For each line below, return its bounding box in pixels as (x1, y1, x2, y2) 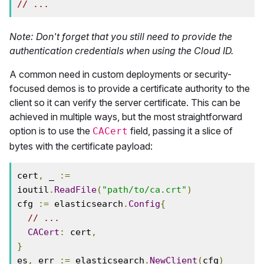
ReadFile (54, 184, 97, 195)
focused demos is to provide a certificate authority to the (9, 82, 250, 94)
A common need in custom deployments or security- (9, 68, 232, 80)
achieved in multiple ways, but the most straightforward (9, 111, 242, 123)
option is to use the (9, 125, 93, 137)
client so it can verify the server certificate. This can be (9, 97, 240, 108)
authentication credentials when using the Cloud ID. (9, 45, 233, 57)
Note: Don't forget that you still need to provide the (9, 31, 232, 42)
